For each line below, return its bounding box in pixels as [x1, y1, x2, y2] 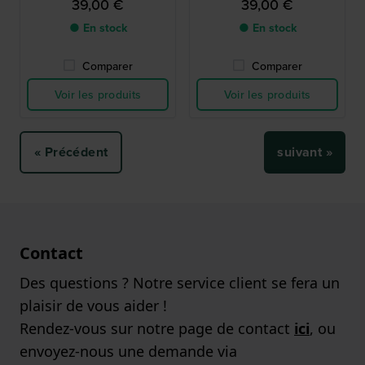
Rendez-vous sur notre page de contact [20, 319, 294, 339]
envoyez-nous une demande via [20, 341, 237, 362]
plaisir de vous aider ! [20, 296, 167, 316]
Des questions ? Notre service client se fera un [20, 273, 340, 293]
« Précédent [34, 143, 108, 162]
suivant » [277, 143, 332, 162]
